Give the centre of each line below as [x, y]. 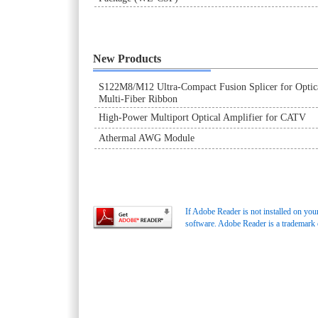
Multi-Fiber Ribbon [138, 99]
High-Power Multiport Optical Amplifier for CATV [202, 117]
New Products [127, 58]
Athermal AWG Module [147, 138]
